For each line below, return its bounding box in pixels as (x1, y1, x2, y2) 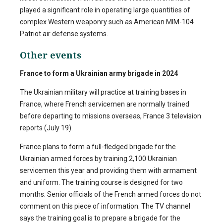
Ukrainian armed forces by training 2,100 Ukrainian (20, 154, 177, 163)
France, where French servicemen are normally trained (20, 100, 189, 108)
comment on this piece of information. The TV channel (20, 202, 190, 210)
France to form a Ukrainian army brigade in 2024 (20, 69, 178, 77)
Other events (20, 49, 81, 61)
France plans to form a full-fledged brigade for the (20, 142, 176, 151)
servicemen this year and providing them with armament (20, 166, 197, 174)
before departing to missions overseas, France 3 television (20, 111, 201, 120)
